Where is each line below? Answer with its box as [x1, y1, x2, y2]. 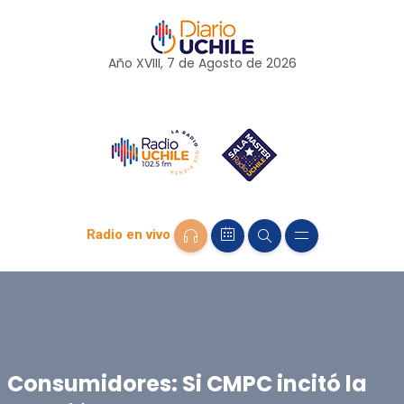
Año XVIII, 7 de [107, 54, 198, 72]
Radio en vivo [86, 226, 170, 243]
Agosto [197, 54, 243, 72]
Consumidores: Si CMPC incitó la [6, 368, 367, 399]
